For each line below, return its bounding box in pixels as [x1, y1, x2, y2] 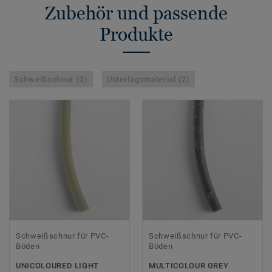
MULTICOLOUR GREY [149, 261, 229, 271]
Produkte [99, 24, 173, 46]
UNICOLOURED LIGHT [16, 261, 100, 271]
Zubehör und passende [44, 2, 228, 24]
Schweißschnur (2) [14, 75, 88, 84]
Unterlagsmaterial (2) [106, 75, 190, 84]
